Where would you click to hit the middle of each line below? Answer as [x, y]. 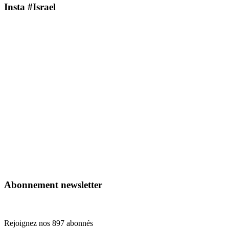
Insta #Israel [30, 7]
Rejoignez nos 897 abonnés [49, 223]
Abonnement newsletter [53, 185]
